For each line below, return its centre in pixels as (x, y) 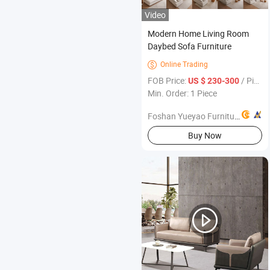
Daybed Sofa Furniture (190, 46)
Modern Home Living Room (198, 34)
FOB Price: (168, 81)
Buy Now (205, 135)
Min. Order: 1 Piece (182, 93)
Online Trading (184, 64)
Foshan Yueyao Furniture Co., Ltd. (191, 116)
